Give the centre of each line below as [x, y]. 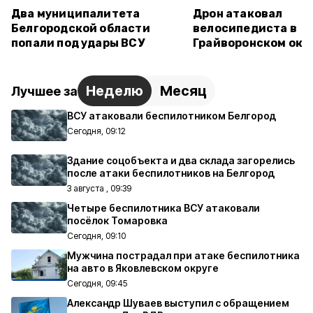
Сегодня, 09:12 [96, 131]
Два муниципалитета [76, 14]
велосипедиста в [245, 28]
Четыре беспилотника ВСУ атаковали [163, 208]
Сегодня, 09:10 [96, 236]
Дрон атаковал [238, 14]
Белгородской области [81, 28]
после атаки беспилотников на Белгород [171, 173]
